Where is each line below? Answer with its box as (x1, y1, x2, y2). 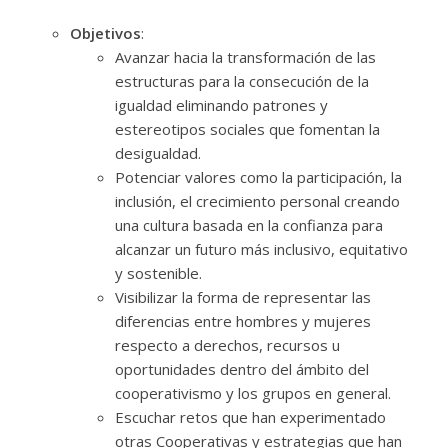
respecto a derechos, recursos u (114, 335, 340, 356)
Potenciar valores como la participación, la (114, 167, 402, 188)
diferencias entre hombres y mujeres (114, 311, 371, 332)
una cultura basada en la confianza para (114, 215, 383, 236)
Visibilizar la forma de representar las (114, 287, 371, 308)
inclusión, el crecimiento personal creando (114, 191, 400, 212)
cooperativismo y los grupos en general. (114, 383, 391, 404)
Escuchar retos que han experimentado (114, 407, 386, 428)
